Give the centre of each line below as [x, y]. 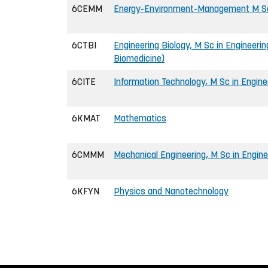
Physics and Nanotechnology [171, 191]
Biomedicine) [139, 58]
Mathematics [140, 118]
